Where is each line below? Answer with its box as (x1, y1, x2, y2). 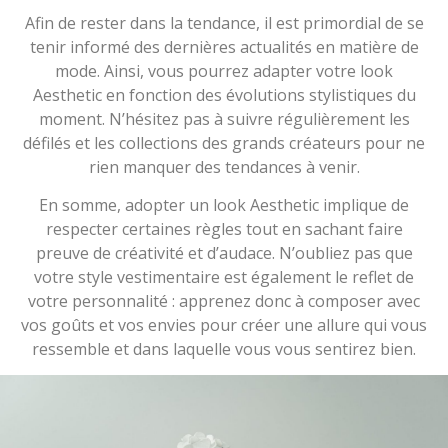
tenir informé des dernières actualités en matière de (29, 35, 419, 58)
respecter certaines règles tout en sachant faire (45, 218, 403, 241)
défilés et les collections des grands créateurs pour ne (23, 131, 425, 154)
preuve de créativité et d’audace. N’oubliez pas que (35, 242, 413, 265)
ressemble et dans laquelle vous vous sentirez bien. (32, 338, 416, 361)
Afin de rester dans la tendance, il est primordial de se (24, 11, 424, 34)
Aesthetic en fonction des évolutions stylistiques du (32, 83, 416, 106)
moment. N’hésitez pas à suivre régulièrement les (38, 107, 410, 130)
